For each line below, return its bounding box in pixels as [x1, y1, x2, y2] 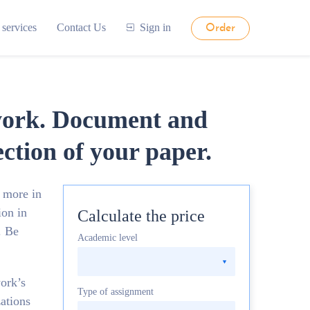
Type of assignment [77, 286, 154, 297]
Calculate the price [77, 207, 205, 225]
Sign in [139, 21, 171, 33]
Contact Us [57, 21, 107, 33]
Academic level [77, 232, 138, 243]
